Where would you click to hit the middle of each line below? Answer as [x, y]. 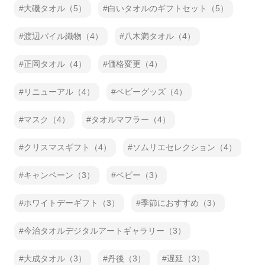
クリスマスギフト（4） [67, 147]
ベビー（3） [139, 175]
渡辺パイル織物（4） [63, 36]
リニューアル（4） [59, 92]
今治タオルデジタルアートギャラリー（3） [105, 231]
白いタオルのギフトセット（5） [168, 8]
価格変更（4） [135, 64]
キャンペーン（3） [59, 175]
